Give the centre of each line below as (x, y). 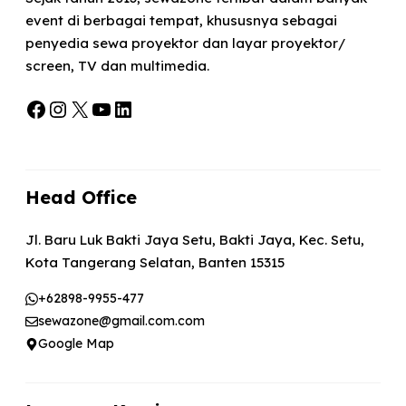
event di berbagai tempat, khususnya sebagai (181, 20)
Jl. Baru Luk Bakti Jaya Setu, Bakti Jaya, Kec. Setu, (195, 240)
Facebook (77, 108)
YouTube (135, 108)
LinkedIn (159, 108)
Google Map (76, 344)
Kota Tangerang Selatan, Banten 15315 (155, 263)
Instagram (103, 108)
